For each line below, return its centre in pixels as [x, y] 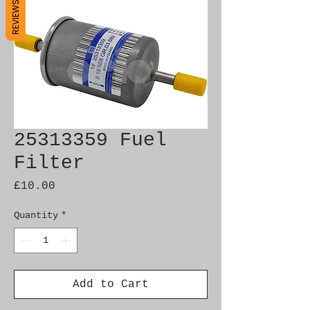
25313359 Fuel [90, 140]
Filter [49, 163]
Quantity [36, 215]
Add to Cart [111, 284]
